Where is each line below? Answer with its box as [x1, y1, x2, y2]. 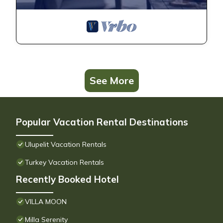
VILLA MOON [25, 197, 67, 207]
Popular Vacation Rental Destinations [16, 116, 188, 128]
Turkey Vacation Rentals [25, 158, 104, 167]
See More [89, 74, 134, 87]
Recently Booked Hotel [16, 173, 119, 186]
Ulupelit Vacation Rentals [25, 140, 107, 149]
